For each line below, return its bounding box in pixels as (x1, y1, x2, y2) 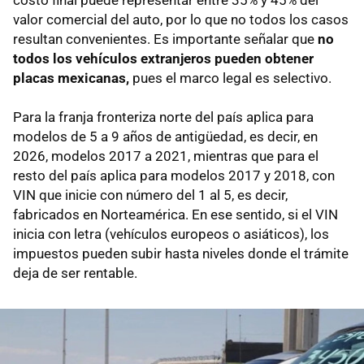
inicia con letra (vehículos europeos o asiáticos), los (13, 226, 329, 243)
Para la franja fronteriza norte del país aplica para (13, 109, 314, 126)
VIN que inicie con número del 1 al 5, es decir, (13, 187, 288, 204)
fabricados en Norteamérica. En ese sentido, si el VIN (13, 206, 338, 223)
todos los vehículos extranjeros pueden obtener (13, 50, 314, 67)
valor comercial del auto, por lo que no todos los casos (13, 11, 349, 28)
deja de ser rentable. (13, 265, 137, 282)
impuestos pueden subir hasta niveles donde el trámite (13, 245, 349, 262)
